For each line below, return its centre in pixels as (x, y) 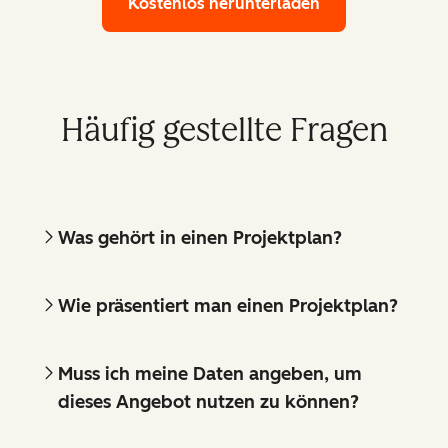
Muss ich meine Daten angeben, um (210, 373)
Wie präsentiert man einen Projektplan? (228, 305)
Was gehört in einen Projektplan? (200, 237)
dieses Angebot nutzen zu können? (208, 401)
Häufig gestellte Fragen (224, 129)
